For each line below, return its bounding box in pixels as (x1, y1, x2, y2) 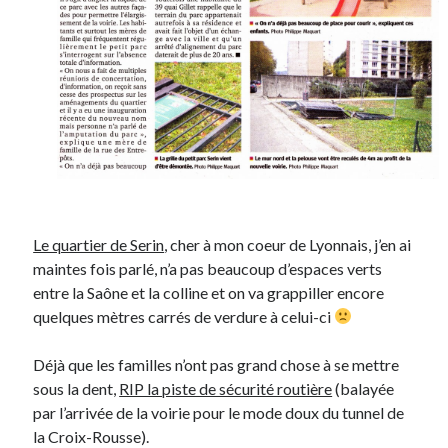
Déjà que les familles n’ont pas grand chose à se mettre (33, 354, 400, 374)
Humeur (34, 245, 81, 261)
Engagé (34, 173, 74, 189)
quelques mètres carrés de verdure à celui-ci (33, 306, 335, 326)
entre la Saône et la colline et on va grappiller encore (33, 282, 385, 302)
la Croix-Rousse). (33, 426, 150, 446)
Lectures (34, 269, 83, 285)
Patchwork (34, 413, 92, 429)
